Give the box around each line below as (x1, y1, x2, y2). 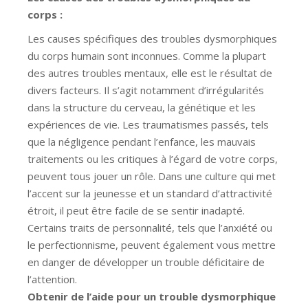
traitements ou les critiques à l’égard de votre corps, (27, 151, 278, 166)
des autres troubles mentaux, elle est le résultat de (27, 65, 272, 80)
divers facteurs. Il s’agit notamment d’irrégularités (27, 82, 264, 97)
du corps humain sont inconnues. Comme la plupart (27, 48, 266, 63)
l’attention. (27, 272, 77, 286)
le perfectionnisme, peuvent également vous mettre (27, 237, 276, 252)
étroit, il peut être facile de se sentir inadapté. (27, 203, 245, 217)
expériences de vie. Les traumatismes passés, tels (27, 117, 269, 131)
